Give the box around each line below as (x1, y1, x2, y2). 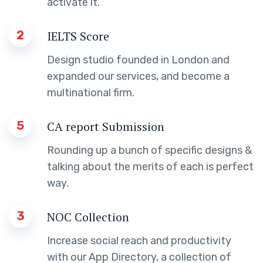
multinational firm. (47, 86, 134, 99)
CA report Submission (47, 118, 164, 134)
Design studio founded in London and (47, 53, 230, 66)
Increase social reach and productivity (47, 234, 231, 247)
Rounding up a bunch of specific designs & (47, 143, 252, 157)
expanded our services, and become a (47, 69, 230, 83)
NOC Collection (47, 208, 129, 225)
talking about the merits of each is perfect (47, 160, 254, 173)
